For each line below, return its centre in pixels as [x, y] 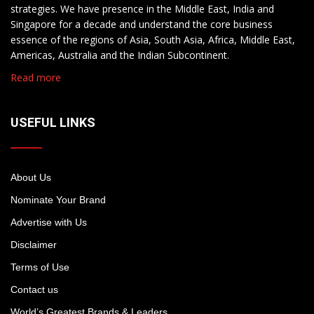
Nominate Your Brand [58, 200]
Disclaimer [34, 245]
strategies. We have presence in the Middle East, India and [142, 9]
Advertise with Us [49, 223]
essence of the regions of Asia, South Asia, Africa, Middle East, [153, 40]
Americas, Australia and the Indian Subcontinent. [120, 55]
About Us [31, 178]
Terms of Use [40, 267]
